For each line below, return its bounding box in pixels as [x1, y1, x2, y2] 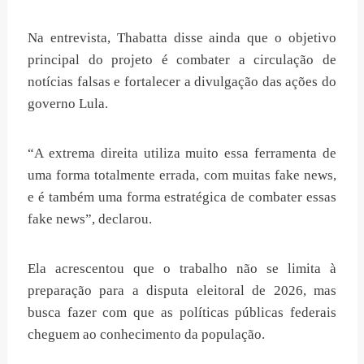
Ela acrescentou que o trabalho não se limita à [28, 261, 336, 277]
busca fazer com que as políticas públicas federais [28, 305, 336, 321]
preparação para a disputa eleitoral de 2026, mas [28, 283, 336, 299]
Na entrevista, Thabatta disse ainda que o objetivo [28, 30, 336, 46]
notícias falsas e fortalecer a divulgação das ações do [28, 74, 336, 90]
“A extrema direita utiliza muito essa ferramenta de [28, 145, 336, 162]
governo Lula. [28, 96, 108, 112]
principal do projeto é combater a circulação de [28, 52, 336, 68]
